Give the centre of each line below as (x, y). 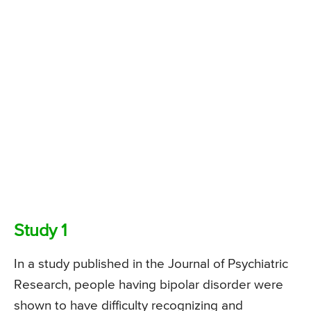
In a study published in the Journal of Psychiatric (151, 264)
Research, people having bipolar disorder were (149, 285)
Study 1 (40, 231)
